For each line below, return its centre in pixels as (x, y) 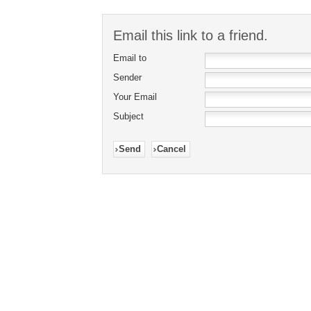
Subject (128, 116)
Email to (130, 58)
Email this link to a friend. (191, 35)
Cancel (171, 149)
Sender (127, 77)
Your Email (135, 97)
